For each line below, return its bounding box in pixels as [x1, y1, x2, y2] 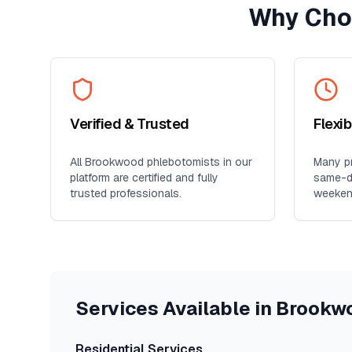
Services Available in [75, 296, 276, 321]
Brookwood [85, 155, 144, 169]
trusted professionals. [70, 186, 181, 200]
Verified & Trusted [70, 115, 189, 133]
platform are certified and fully [70, 170, 218, 185]
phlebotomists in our [144, 155, 252, 169]
